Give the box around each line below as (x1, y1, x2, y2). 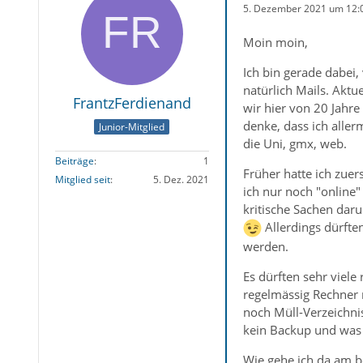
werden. (242, 238, 288, 255)
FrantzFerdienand (72, 93, 191, 113)
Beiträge (54, 154, 94, 169)
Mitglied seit (54, 173, 110, 187)
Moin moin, (242, 34, 308, 50)
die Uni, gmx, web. (242, 135, 347, 152)
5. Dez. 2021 (152, 173, 209, 187)
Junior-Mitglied (99, 120, 165, 135)
